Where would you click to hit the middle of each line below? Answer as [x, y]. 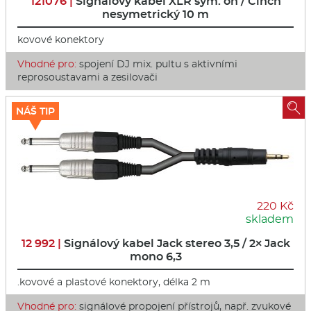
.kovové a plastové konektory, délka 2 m [114, 281]
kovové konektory [61, 39]
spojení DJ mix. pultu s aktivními [157, 64]
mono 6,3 [155, 256]
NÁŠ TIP [35, 111]
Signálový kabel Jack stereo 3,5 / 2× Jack [177, 243]
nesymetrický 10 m [155, 14]
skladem [270, 219]
